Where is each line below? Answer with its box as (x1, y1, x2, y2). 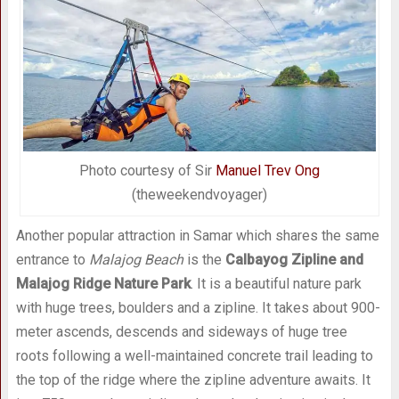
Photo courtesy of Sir (78, 162, 216, 180)
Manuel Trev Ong (215, 162, 320, 180)
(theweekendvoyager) (131, 186, 267, 204)
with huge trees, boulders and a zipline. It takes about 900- (15, 299, 380, 317)
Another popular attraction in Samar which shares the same (15, 227, 379, 245)
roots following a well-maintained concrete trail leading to (15, 347, 373, 365)
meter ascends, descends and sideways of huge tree (15, 323, 347, 341)
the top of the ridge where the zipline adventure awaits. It (15, 371, 370, 389)
